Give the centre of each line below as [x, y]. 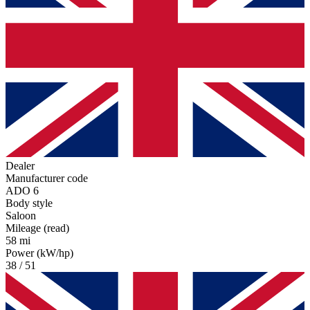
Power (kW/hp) [39, 253]
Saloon [21, 215]
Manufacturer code [47, 178]
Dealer [20, 165]
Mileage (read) [37, 228]
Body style [29, 203]
